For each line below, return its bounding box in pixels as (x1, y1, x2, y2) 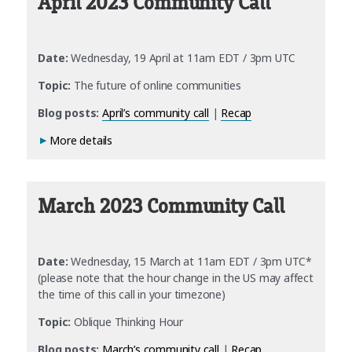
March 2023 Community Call (38, 195, 284, 218)
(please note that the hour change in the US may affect (38, 270, 313, 286)
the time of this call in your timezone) (38, 287, 225, 302)
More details (49, 132, 113, 148)
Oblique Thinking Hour (71, 314, 183, 330)
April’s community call (102, 104, 209, 120)
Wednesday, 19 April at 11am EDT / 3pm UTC (68, 49, 296, 65)
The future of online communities (71, 77, 241, 93)
